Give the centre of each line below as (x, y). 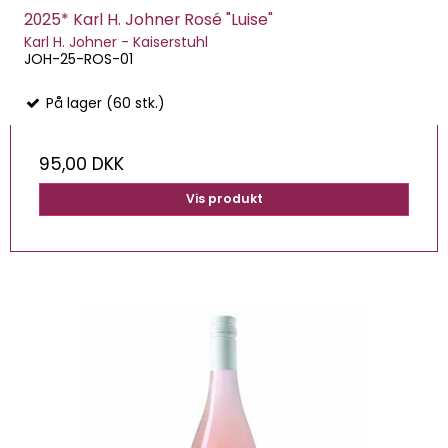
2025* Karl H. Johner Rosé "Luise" (148, 20)
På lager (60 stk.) (103, 103)
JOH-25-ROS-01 (78, 59)
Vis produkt (224, 199)
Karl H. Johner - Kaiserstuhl (116, 42)
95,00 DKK (81, 164)
